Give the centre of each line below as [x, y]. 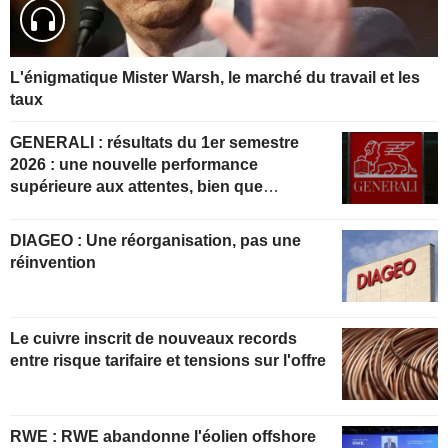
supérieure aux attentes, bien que [136, 187]
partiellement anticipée [95, 209]
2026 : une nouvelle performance [134, 165]
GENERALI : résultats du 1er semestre [58, 143]
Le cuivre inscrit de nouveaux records [153, 338]
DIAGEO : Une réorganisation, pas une [48, 240]
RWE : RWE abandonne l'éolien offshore [35, 436]
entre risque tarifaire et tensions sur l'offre [168, 360]
